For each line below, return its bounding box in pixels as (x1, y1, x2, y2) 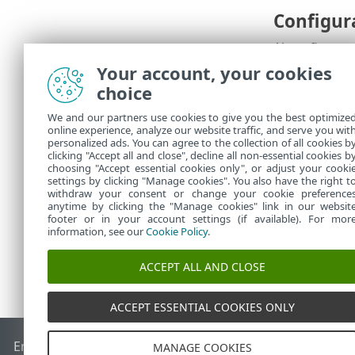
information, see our (48, 224, 146, 239)
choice (97, 81, 152, 105)
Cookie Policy (146, 224, 208, 239)
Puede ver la (273, 147, 350, 166)
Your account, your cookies (97, 61, 332, 85)
